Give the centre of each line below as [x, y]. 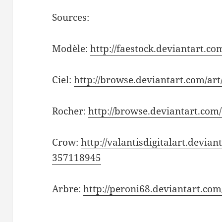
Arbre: [68, 189]
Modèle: [71, 48]
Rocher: [70, 111]
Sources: [71, 17]
